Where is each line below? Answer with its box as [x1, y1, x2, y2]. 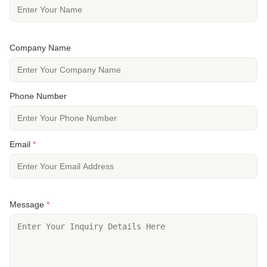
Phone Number [10, 91, 67, 101]
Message [10, 199, 46, 209]
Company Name [10, 42, 71, 52]
